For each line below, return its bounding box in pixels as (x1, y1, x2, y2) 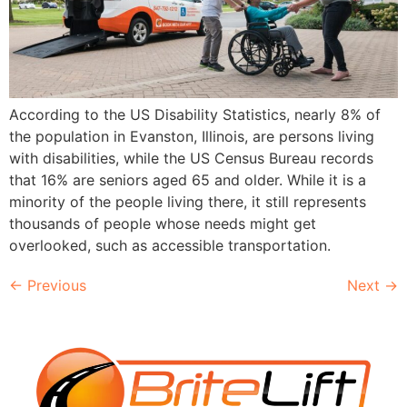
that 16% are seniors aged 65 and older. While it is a (9, 170, 366, 189)
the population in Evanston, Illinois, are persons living (9, 126, 374, 145)
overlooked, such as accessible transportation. (9, 235, 331, 254)
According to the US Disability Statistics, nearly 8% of (9, 104, 381, 124)
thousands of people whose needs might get (9, 213, 316, 233)
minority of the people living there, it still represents (9, 192, 366, 211)
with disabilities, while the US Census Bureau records (9, 148, 373, 167)
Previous (23, 275, 86, 294)
